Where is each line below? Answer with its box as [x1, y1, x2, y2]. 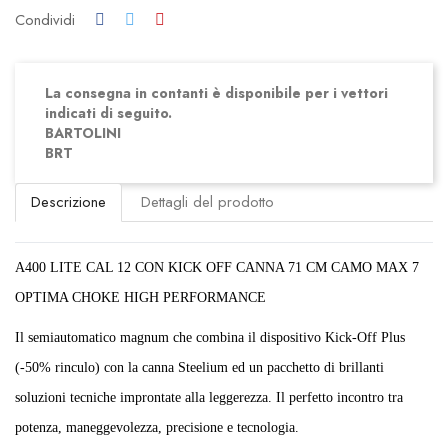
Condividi [15, 8, 75, 31]
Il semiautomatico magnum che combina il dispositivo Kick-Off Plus [15, 329, 405, 345]
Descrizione [31, 191, 106, 214]
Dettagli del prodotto [141, 191, 275, 214]
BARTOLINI [45, 122, 121, 143]
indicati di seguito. [45, 102, 172, 123]
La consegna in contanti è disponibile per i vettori [45, 82, 388, 103]
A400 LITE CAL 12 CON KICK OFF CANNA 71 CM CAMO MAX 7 [15, 259, 419, 275]
